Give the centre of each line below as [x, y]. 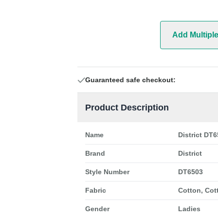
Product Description [127, 108]
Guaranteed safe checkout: [130, 80]
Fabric [95, 191]
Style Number [107, 172]
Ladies [189, 209]
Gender [97, 209]
